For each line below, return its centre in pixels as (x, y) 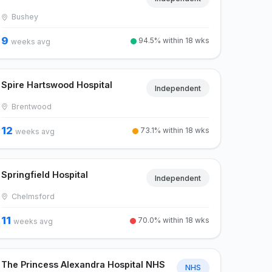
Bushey (24, 17)
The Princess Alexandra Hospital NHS (83, 264)
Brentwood (31, 107)
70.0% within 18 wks (172, 220)
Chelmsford (32, 196)
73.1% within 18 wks (174, 130)
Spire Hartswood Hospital (57, 85)
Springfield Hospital (45, 175)
